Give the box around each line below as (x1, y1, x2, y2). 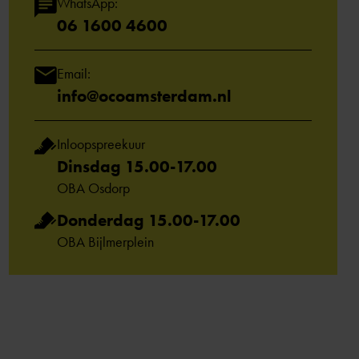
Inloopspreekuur (57, 135, 145, 153)
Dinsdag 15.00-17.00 (57, 156, 217, 176)
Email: (57, 65, 91, 83)
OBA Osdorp (57, 179, 130, 197)
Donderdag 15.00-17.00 (57, 210, 240, 230)
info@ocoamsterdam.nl (57, 86, 232, 106)
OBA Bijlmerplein (57, 233, 154, 251)
